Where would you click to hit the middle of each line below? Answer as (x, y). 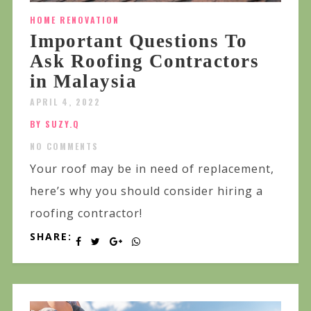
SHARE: (51, 236)
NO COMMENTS (64, 146)
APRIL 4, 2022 (65, 101)
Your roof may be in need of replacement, (152, 168)
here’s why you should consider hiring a (146, 191)
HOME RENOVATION (74, 19)
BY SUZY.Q (54, 124)
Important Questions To (138, 41)
